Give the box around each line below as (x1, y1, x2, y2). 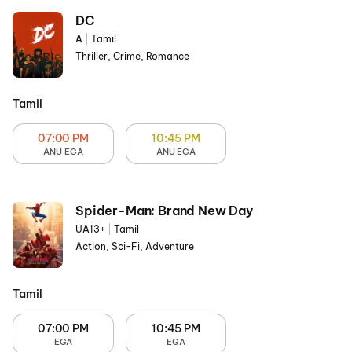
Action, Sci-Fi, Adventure (75, 240, 194, 252)
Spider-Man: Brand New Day (75, 203, 253, 218)
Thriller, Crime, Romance (75, 50, 189, 62)
